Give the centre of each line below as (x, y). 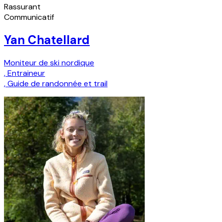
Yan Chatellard (47, 40)
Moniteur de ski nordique (49, 63)
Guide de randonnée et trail (57, 84)
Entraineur (26, 73)
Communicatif (29, 17)
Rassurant (22, 7)
